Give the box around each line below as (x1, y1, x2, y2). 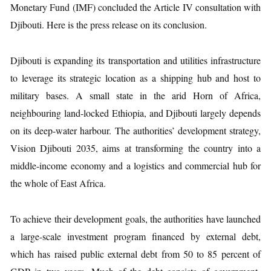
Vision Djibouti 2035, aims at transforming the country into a (10, 142, 261, 154)
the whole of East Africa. (10, 177, 106, 189)
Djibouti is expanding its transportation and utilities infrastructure (10, 54, 261, 67)
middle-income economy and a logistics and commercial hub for (10, 159, 261, 172)
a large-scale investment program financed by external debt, (10, 230, 261, 243)
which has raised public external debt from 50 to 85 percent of (10, 247, 261, 260)
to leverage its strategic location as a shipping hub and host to (10, 71, 261, 84)
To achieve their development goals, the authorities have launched (10, 212, 261, 225)
